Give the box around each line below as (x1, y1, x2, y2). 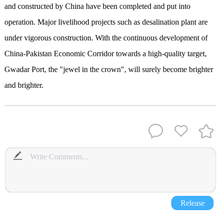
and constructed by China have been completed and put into (4, 1, 190, 10)
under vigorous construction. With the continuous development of (4, 33, 208, 42)
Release (180, 199, 205, 208)
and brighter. (4, 80, 43, 89)
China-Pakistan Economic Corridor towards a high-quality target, (4, 49, 207, 58)
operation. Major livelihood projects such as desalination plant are (4, 17, 208, 26)
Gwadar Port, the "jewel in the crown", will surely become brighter (4, 65, 213, 74)
